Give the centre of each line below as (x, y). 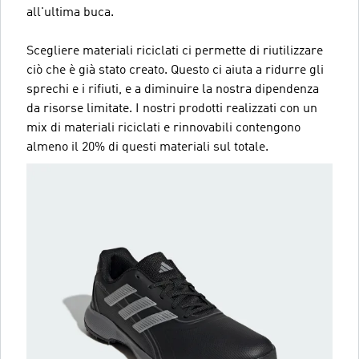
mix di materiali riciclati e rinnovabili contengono (163, 128)
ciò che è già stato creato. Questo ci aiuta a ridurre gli (175, 70)
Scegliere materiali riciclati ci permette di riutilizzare (175, 51)
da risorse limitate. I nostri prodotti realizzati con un (172, 109)
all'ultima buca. (70, 12)
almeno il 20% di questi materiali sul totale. (147, 147)
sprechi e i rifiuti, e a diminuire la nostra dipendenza (173, 89)
